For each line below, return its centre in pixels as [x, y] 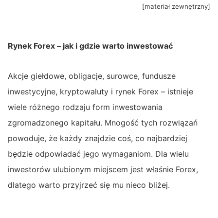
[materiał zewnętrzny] [176, 6]
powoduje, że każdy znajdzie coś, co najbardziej [98, 138]
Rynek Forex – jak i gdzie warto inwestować [91, 46]
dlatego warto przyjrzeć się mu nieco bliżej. [90, 185]
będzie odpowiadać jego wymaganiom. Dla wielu [98, 154]
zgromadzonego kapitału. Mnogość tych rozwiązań [103, 123]
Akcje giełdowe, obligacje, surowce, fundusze [92, 76]
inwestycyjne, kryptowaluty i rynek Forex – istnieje [100, 92]
